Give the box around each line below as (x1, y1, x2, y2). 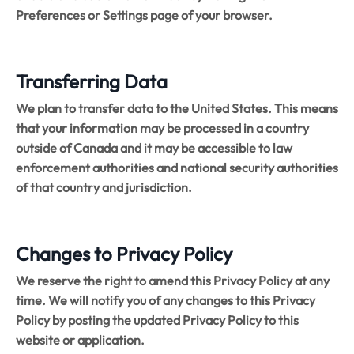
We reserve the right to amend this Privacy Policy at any (16, 272, 330, 288)
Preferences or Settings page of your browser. (16, 6, 273, 23)
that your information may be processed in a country (16, 119, 309, 136)
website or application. (16, 331, 145, 348)
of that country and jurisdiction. (16, 179, 192, 195)
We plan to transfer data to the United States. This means (16, 100, 338, 116)
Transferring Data (16, 69, 168, 93)
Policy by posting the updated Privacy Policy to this (16, 311, 299, 328)
